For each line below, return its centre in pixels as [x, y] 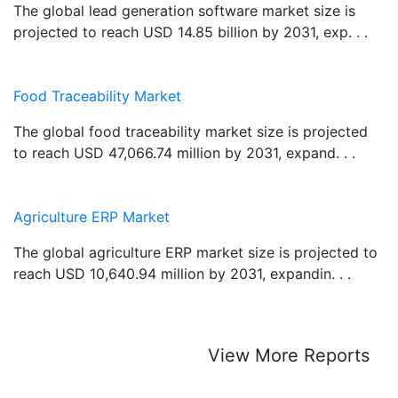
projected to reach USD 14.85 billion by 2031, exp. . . [191, 32]
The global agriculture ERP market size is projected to [195, 252]
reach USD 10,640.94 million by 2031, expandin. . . [182, 273]
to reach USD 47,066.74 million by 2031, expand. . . [184, 152]
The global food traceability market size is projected [191, 131]
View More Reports [289, 355]
